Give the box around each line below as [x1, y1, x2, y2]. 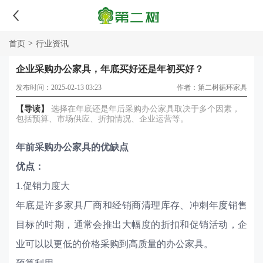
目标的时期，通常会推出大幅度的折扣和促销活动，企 [15, 220, 248, 230]
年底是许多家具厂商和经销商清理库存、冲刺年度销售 [15, 200, 248, 211]
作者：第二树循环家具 [177, 83, 248, 92]
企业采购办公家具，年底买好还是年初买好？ [15, 64, 204, 75]
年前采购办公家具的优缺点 [15, 142, 129, 153]
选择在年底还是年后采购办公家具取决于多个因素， [48, 104, 240, 114]
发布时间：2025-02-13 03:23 [15, 83, 102, 92]
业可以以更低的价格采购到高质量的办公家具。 [15, 239, 213, 249]
